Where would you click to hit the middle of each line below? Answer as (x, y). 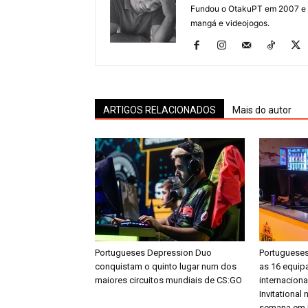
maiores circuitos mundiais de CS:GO (168, 280)
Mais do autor (262, 110)
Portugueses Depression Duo (153, 253)
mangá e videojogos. (230, 23)
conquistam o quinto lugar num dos (166, 266)
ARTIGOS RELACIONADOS (159, 110)
